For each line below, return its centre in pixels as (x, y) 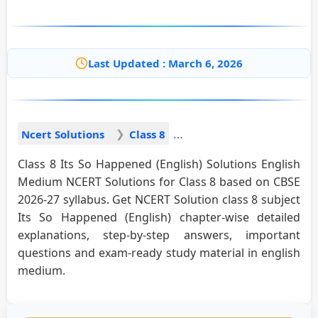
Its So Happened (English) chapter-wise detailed (159, 217)
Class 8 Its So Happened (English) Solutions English (159, 164)
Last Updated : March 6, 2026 (165, 63)
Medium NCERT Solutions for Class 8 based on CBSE (159, 181)
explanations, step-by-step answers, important (159, 235)
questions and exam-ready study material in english (159, 252)
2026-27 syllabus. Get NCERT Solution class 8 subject (159, 199)
